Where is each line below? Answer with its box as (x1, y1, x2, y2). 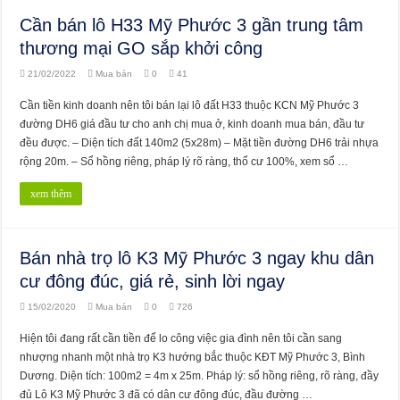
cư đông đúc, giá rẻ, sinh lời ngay (20, 271, 286, 291)
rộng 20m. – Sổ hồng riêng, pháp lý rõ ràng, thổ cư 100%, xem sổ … (20, 154, 349, 168)
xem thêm (30, 187, 72, 200)
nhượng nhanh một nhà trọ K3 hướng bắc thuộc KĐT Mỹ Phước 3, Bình (20, 350, 366, 363)
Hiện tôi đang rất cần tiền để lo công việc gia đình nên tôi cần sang (20, 331, 343, 345)
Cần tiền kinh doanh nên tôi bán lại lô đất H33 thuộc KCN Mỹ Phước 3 (20, 98, 360, 112)
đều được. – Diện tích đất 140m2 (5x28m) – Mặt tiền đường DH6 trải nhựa (20, 136, 379, 149)
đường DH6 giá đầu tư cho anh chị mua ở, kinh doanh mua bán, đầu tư (20, 117, 365, 130)
